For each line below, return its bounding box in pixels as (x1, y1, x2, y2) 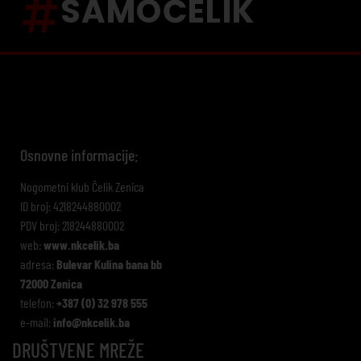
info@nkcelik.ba (53, 314, 130, 330)
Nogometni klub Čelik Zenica (20, 179, 144, 195)
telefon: (20, 295, 56, 311)
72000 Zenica (20, 276, 82, 292)
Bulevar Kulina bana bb (56, 256, 162, 272)
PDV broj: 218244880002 (20, 218, 124, 234)
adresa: (20, 256, 56, 272)
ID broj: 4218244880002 (20, 198, 121, 214)
